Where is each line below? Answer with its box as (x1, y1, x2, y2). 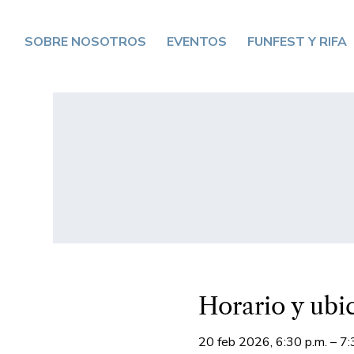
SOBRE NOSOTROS (24, 32, 147, 51)
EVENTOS (167, 32, 228, 51)
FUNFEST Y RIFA (247, 32, 348, 51)
